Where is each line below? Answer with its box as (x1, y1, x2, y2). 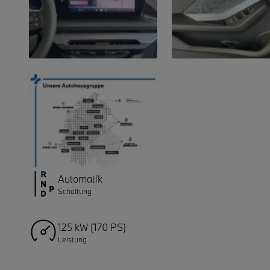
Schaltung (58, 186, 92, 196)
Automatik (58, 172, 102, 185)
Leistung (58, 234, 87, 244)
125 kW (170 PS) (58, 220, 126, 233)
